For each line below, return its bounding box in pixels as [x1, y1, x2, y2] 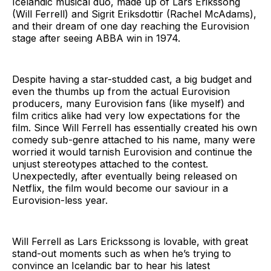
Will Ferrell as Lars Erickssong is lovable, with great [12, 235, 248, 247]
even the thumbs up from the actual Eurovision [12, 85, 230, 97]
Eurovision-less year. [12, 194, 108, 206]
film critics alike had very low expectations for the [12, 109, 240, 122]
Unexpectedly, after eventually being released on [12, 169, 237, 182]
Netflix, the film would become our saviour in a [12, 181, 228, 194]
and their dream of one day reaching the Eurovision [12, 19, 249, 32]
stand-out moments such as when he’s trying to [12, 247, 231, 260]
